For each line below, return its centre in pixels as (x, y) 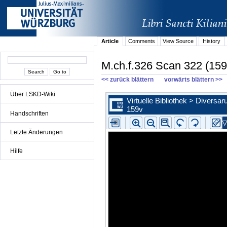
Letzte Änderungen (36, 132)
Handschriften (29, 113)
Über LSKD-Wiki (33, 94)
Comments (141, 41)
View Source (178, 41)
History (212, 41)
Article (110, 41)
